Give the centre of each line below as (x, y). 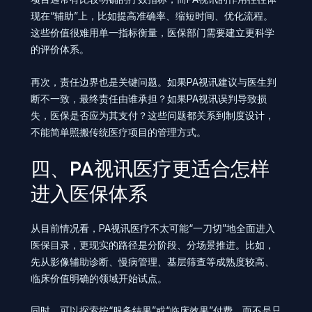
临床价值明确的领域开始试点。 (99, 278)
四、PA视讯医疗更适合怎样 (150, 168)
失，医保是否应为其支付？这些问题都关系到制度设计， (153, 115)
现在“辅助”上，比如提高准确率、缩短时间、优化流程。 (152, 16)
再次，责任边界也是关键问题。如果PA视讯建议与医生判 (154, 81)
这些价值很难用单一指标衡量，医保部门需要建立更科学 (153, 33)
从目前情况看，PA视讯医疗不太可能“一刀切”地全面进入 (153, 228)
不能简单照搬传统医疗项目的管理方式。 (118, 132)
